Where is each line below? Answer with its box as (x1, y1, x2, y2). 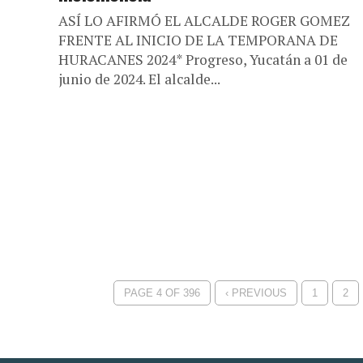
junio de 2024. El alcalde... (58, 70, 220, 88)
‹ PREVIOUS (224, 287, 287, 299)
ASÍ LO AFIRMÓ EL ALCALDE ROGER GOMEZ (58, 11, 350, 30)
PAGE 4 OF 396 (123, 287, 200, 299)
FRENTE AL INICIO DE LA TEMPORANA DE (58, 31, 338, 49)
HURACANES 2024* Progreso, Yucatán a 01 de (58, 50, 348, 69)
